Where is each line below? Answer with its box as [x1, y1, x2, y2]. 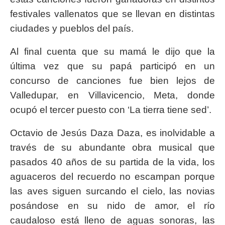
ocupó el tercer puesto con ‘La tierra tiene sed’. [10, 104, 211, 116]
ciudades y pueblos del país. [10, 23, 134, 34]
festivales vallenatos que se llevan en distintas [10, 9, 215, 20]
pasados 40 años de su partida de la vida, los [10, 157, 215, 168]
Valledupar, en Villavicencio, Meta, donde [10, 90, 215, 101]
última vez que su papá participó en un [10, 61, 215, 72]
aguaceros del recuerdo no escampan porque [10, 171, 215, 182]
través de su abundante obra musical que [10, 142, 215, 153]
